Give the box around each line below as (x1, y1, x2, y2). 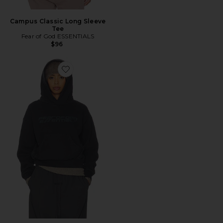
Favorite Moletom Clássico (65, 71, 140, 79)
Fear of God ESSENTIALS (21, 32, 95, 40)
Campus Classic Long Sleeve (9, 17, 106, 25)
